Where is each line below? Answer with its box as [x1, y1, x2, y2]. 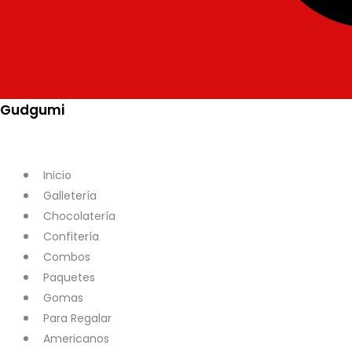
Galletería [43, 188, 97, 203]
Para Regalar [43, 310, 112, 326]
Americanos [43, 331, 109, 346]
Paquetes [43, 269, 95, 285]
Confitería [43, 229, 99, 244]
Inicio [43, 167, 71, 183]
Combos [43, 249, 90, 265]
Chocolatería [43, 208, 115, 224]
